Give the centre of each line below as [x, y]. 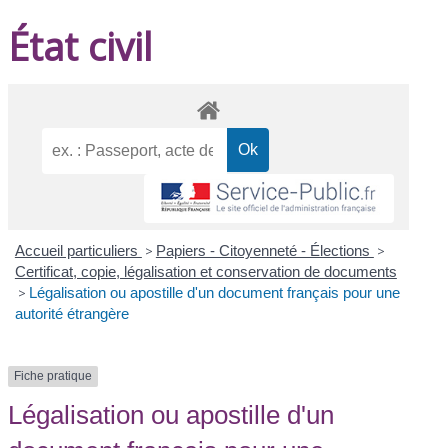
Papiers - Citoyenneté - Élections [264, 251]
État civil [80, 45]
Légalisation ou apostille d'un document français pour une [214, 293]
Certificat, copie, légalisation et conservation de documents [205, 272]
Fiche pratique [53, 376]
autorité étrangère [71, 314]
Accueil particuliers [78, 251]
